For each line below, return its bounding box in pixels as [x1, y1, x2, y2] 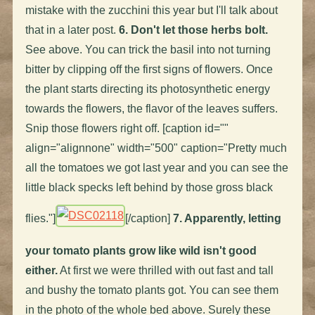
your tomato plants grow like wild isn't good [25, 244, 257, 257]
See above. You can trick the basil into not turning [25, 43, 271, 56]
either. [25, 264, 58, 276]
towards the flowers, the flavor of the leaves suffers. [25, 102, 278, 115]
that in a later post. [25, 23, 119, 36]
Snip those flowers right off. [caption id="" [25, 122, 229, 134]
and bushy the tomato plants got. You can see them [25, 283, 278, 296]
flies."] [25, 212, 56, 224]
